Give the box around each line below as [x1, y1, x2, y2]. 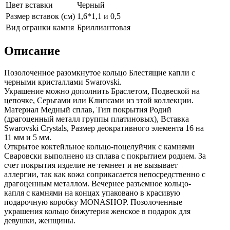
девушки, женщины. [4, 216, 75, 225]
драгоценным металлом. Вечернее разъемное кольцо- [4, 179, 191, 188]
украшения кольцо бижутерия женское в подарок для [4, 206, 190, 216]
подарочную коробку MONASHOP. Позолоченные [4, 197, 182, 206]
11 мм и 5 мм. [4, 132, 51, 142]
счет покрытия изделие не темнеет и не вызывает [4, 160, 178, 169]
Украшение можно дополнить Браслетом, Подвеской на [4, 86, 200, 95]
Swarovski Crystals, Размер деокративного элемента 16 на [4, 123, 204, 132]
